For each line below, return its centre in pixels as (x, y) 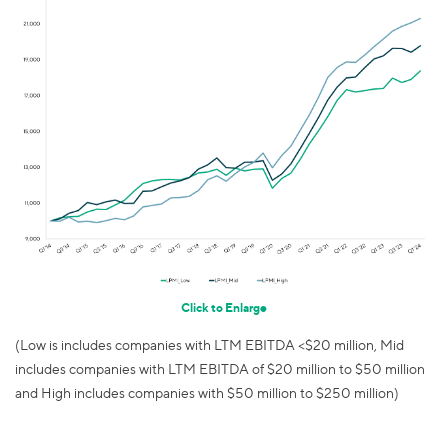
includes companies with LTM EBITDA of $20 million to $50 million (220, 368)
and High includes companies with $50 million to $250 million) (207, 392)
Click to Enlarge (224, 307)
